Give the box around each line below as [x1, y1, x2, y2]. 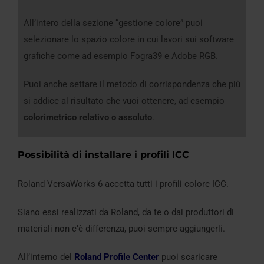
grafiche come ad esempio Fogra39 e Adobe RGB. [24, 51, 218, 62]
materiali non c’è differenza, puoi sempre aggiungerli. [18, 223, 225, 235]
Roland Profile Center [74, 252, 159, 263]
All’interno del [18, 252, 74, 263]
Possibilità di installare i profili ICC [18, 149, 189, 161]
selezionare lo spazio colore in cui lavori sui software [24, 34, 234, 45]
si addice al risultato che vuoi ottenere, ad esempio [24, 95, 225, 107]
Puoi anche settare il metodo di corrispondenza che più [24, 79, 240, 90]
